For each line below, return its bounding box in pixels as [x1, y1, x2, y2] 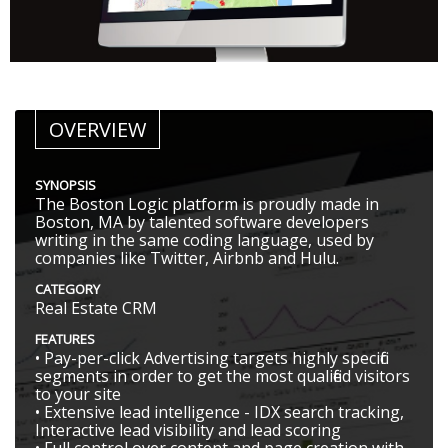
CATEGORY [35, 280, 100, 299]
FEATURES [35, 330, 95, 349]
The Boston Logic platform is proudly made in [35, 193, 379, 216]
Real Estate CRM [35, 297, 157, 320]
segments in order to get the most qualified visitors [35, 365, 410, 388]
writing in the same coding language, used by [35, 229, 374, 252]
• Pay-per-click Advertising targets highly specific [35, 347, 387, 370]
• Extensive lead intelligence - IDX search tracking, [35, 401, 404, 424]
